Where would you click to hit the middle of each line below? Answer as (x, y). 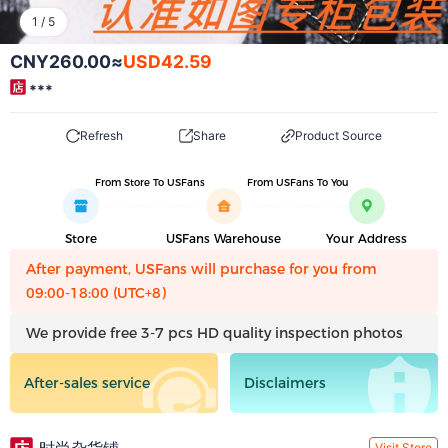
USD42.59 (167, 61)
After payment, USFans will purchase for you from (201, 269)
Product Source (339, 135)
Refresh (101, 135)
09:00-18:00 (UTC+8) (96, 293)
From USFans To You (297, 182)
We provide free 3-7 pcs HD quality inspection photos (214, 333)
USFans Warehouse (224, 238)
